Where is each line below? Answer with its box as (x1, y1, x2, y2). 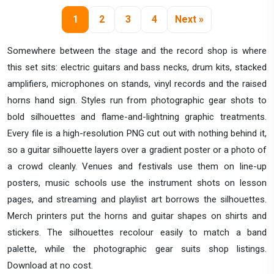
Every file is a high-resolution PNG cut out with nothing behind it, (7, 127, 267, 139)
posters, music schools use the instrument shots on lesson (7, 177, 267, 188)
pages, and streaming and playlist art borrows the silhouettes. (7, 193, 267, 205)
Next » (175, 13, 204, 25)
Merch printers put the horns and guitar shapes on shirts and (7, 210, 267, 221)
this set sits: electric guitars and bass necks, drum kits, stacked (7, 61, 267, 73)
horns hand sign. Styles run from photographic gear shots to (7, 94, 267, 106)
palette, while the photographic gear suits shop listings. (7, 243, 267, 254)
